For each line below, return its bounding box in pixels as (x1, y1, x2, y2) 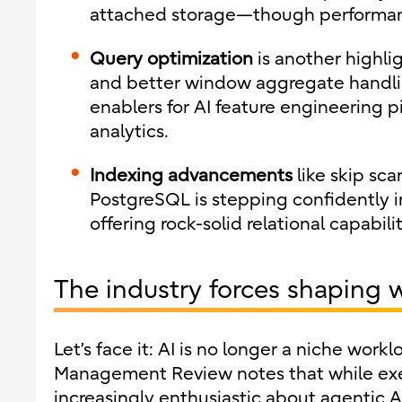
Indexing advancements (90, 165, 293, 186)
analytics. (90, 121, 169, 142)
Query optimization (90, 48, 253, 69)
